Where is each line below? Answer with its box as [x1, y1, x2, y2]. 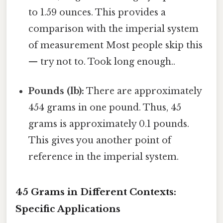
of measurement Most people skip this [28, 39, 203, 51]
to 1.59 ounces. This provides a [28, 6, 166, 18]
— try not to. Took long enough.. [28, 56, 176, 67]
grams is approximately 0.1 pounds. [28, 118, 190, 129]
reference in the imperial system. [28, 151, 179, 162]
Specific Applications [15, 203, 120, 215]
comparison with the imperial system [28, 23, 199, 34]
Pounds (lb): [28, 85, 85, 97]
